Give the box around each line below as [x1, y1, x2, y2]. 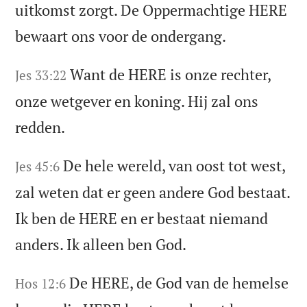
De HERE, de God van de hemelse [69, 273, 289, 293]
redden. [15, 117, 66, 138]
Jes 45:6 [15, 158, 60, 175]
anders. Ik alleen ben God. [15, 234, 187, 255]
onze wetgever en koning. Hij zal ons [15, 91, 259, 112]
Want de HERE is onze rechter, [70, 64, 271, 85]
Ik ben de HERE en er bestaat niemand [15, 208, 269, 229]
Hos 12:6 [15, 275, 66, 293]
